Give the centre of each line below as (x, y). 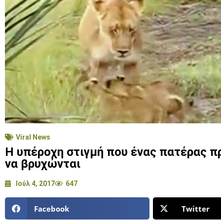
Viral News (33, 137)
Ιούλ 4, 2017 (35, 184)
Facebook (51, 208)
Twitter (196, 208)
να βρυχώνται (43, 164)
